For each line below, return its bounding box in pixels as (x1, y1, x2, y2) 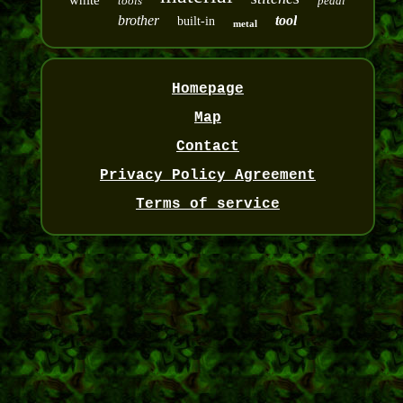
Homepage (171, 81, 244, 98)
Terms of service (135, 196, 280, 213)
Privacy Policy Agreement (99, 167, 316, 184)
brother (118, 13, 160, 29)
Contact (175, 139, 239, 156)
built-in (177, 14, 216, 29)
